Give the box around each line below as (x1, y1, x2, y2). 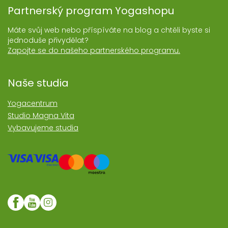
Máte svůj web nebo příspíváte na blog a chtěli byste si (8, 25, 210, 36)
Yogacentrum (8, 98, 58, 109)
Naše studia (8, 76, 69, 91)
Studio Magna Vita (8, 110, 74, 121)
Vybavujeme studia (8, 123, 78, 133)
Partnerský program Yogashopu (8, 4, 174, 18)
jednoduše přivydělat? (8, 35, 89, 46)
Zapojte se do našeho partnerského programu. (8, 45, 180, 56)
